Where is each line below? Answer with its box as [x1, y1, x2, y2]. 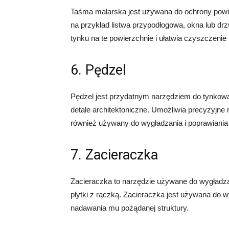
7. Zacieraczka [71, 147, 158, 163]
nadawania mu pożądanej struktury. [71, 203, 189, 212]
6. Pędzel [71, 62, 126, 78]
